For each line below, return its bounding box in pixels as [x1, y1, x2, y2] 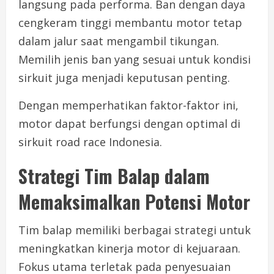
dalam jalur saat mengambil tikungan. [18, 34, 219, 49]
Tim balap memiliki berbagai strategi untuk [18, 223, 251, 238]
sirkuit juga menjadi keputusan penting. [18, 70, 230, 86]
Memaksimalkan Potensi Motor [18, 188, 250, 216]
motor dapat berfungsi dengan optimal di [18, 116, 240, 131]
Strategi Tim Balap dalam [18, 162, 210, 190]
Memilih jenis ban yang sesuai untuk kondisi [18, 52, 251, 67]
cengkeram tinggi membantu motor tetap [18, 15, 242, 31]
